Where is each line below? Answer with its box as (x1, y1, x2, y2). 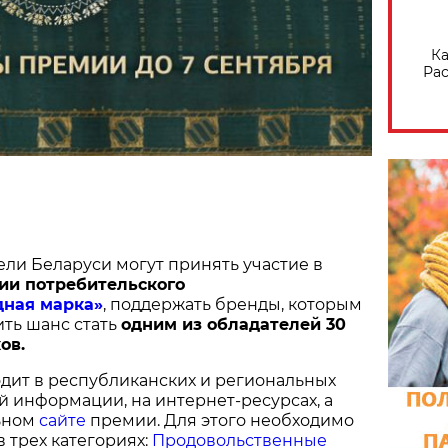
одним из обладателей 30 (121, 315, 346, 335)
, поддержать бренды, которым (103, 295, 362, 315)
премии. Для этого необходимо (90, 411, 354, 431)
